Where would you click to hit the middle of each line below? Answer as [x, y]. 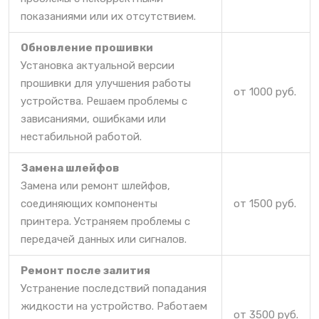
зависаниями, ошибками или [93, 119]
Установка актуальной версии [98, 65]
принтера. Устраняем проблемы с [105, 221]
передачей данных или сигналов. [104, 239]
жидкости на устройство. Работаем [114, 306]
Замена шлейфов [70, 168]
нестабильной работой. [81, 136]
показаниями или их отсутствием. [108, 16]
